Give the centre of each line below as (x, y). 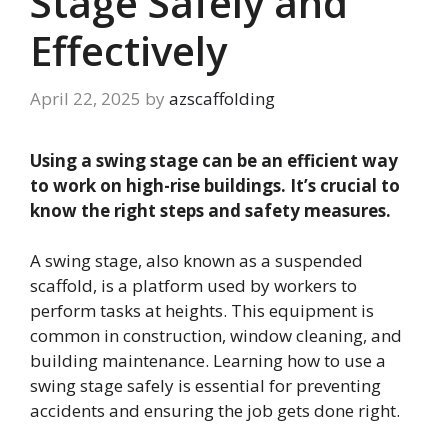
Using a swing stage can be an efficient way (214, 160)
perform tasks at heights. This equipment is (202, 311)
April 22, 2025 (85, 98)
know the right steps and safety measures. (210, 210)
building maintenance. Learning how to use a (208, 361)
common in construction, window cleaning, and (216, 336)
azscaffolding (222, 98)
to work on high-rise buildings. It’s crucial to (215, 185)
